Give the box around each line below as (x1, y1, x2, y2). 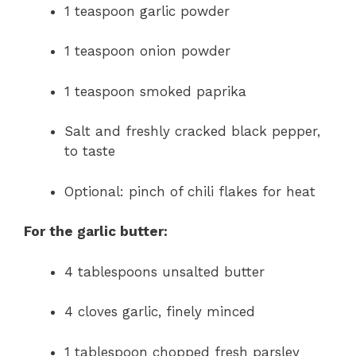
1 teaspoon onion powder (64, 43, 230, 60)
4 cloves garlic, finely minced (64, 304, 255, 320)
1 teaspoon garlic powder (64, 2, 230, 19)
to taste (64, 143, 115, 160)
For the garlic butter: (24, 223, 168, 240)
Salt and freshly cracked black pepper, (64, 123, 320, 140)
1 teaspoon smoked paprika (64, 83, 246, 99)
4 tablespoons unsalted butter (64, 263, 265, 280)
